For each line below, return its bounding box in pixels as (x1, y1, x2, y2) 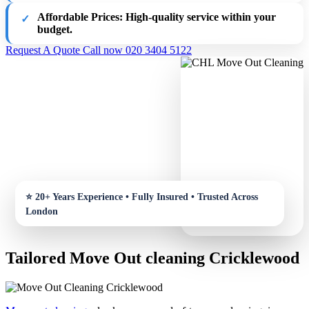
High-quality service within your (123, 10, 276, 23)
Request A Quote (6, 43, 83, 56)
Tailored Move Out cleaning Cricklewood (6, 249, 299, 268)
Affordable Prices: (37, 10, 123, 23)
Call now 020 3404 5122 (83, 43, 192, 56)
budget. (37, 23, 72, 35)
